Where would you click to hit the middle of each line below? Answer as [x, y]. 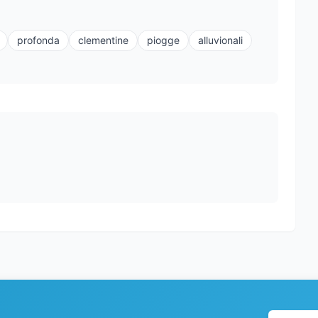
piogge [163, 40]
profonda [38, 40]
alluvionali [220, 40]
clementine [103, 40]
